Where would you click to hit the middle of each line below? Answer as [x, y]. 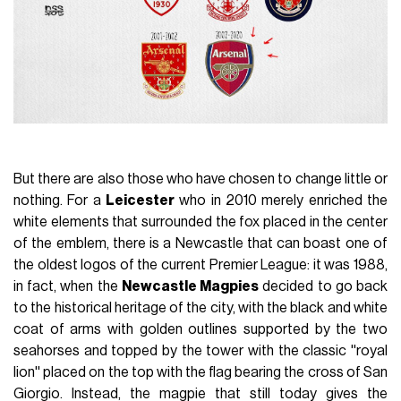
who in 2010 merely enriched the [281, 201]
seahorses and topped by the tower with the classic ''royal [200, 351]
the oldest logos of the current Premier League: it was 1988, [200, 265]
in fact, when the [68, 287]
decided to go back [323, 287]
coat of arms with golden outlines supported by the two [200, 330]
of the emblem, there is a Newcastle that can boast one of [200, 244]
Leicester [141, 201]
